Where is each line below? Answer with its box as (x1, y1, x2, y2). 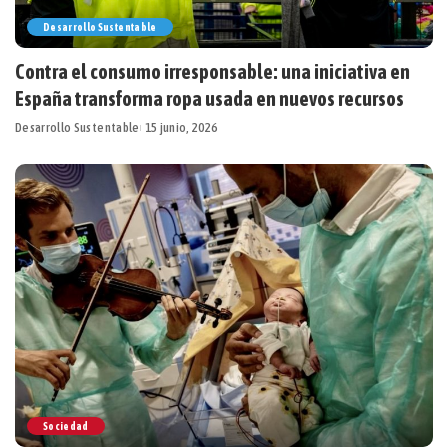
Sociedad (43, 419, 89, 432)
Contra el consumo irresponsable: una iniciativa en (15, 60, 410, 84)
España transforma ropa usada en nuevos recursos (15, 87, 404, 111)
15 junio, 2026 (144, 120, 218, 136)
